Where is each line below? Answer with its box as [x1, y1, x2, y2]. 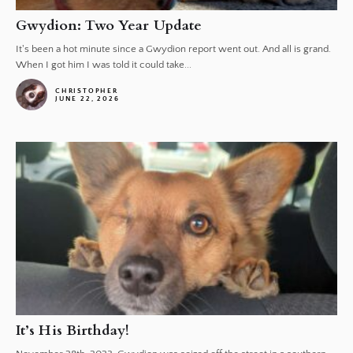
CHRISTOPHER [55, 87, 118, 95]
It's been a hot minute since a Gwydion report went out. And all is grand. [16, 43, 331, 54]
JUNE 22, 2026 [55, 95, 120, 102]
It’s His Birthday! [16, 321, 130, 340]
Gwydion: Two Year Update [16, 16, 203, 35]
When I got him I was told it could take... [16, 59, 191, 70]
